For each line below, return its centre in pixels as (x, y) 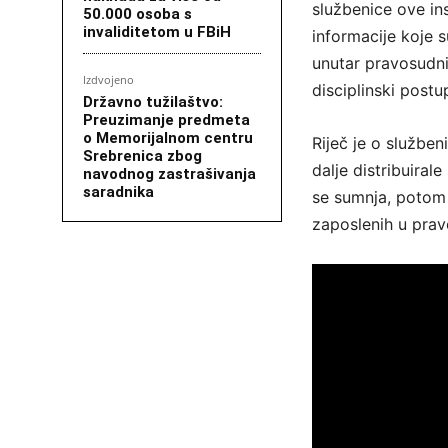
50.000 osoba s (137, 14)
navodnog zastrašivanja (169, 174)
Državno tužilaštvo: (153, 102)
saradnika (118, 192)
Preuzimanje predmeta (166, 120)
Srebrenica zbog (142, 156)
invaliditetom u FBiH (157, 32)
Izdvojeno (108, 80)
